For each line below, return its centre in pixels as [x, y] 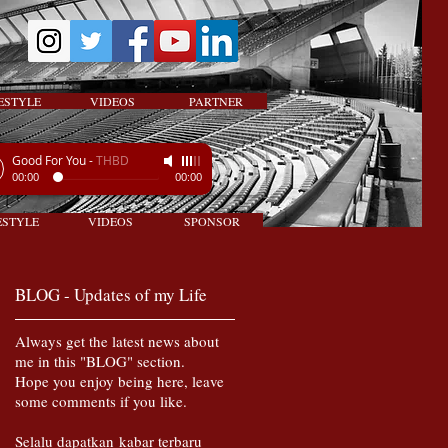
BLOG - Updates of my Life [111, 295]
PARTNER [215, 101]
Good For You [49, 160]
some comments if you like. [101, 401]
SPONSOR [212, 221]
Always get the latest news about [117, 341]
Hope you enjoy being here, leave [119, 381]
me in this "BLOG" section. [100, 361]
